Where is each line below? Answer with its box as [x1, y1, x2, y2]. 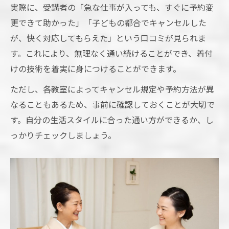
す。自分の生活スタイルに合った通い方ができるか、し [10, 113, 214, 126]
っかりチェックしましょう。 [10, 128, 116, 141]
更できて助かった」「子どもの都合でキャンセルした [10, 16, 207, 29]
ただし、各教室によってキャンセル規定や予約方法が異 [10, 82, 214, 95]
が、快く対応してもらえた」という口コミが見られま [10, 31, 206, 44]
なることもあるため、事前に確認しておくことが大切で [10, 98, 215, 110]
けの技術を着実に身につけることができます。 [10, 62, 181, 75]
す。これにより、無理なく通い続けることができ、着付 [10, 47, 213, 59]
